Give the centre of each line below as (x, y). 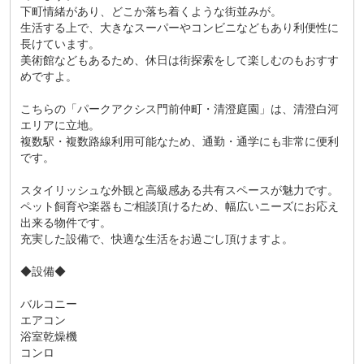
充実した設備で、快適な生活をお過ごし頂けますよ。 (156, 238)
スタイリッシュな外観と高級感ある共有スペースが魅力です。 (179, 190)
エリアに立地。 (60, 125)
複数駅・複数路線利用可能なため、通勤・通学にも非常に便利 (179, 141)
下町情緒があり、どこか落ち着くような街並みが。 (151, 11)
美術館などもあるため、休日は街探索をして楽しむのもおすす (179, 60)
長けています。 (60, 43)
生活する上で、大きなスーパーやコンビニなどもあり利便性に (179, 27)
